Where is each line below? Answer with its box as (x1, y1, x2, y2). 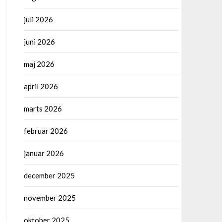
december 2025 (23, 171, 75, 180)
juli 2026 (23, 15, 53, 24)
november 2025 (23, 193, 76, 202)
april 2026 (23, 82, 58, 91)
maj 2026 (23, 59, 55, 68)
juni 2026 (23, 37, 55, 46)
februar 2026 (23, 126, 68, 135)
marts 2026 (23, 104, 62, 113)
